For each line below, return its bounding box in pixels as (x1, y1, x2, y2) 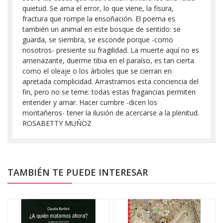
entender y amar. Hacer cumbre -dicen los (22, 97, 157, 107)
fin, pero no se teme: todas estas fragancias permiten (22, 87, 196, 97)
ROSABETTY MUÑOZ (22, 118, 92, 128)
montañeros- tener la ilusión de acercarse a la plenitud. (22, 108, 199, 117)
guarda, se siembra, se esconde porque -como (22, 34, 173, 44)
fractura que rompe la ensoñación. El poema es (22, 13, 175, 23)
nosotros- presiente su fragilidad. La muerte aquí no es (22, 45, 199, 55)
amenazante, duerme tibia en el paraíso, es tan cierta (22, 55, 194, 65)
